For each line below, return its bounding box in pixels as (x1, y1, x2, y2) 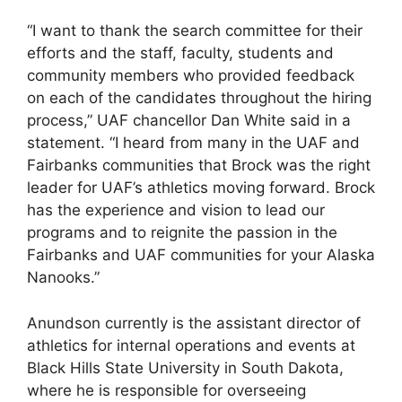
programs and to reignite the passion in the (27, 223, 337, 241)
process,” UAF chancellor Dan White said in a (27, 111, 351, 129)
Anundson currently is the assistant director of (27, 313, 361, 332)
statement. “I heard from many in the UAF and (27, 134, 360, 152)
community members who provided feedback (27, 66, 354, 84)
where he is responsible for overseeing (27, 380, 306, 399)
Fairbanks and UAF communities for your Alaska (27, 246, 375, 264)
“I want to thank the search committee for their (27, 22, 363, 39)
